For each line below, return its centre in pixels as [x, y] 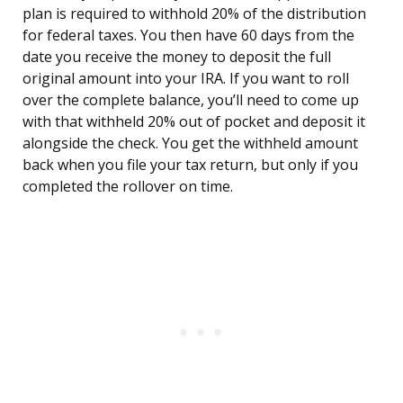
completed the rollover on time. [128, 187]
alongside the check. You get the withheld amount [190, 143]
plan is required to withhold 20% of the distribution [194, 14]
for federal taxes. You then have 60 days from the [188, 36]
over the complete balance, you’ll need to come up [191, 100]
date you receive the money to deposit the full [177, 57]
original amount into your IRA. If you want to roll [186, 79]
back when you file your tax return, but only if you [190, 165]
